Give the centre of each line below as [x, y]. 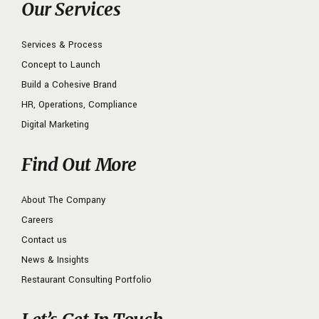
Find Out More [79, 165]
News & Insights [55, 260]
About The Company [63, 200]
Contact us [44, 240]
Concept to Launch [61, 65]
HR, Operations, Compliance [79, 105]
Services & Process [62, 45]
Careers [37, 220]
